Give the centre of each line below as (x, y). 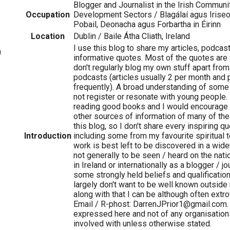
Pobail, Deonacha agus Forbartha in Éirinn (147, 24)
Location (48, 36)
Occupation (48, 14)
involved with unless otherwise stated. (142, 223)
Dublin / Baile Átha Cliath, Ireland (132, 36)
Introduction (48, 136)
